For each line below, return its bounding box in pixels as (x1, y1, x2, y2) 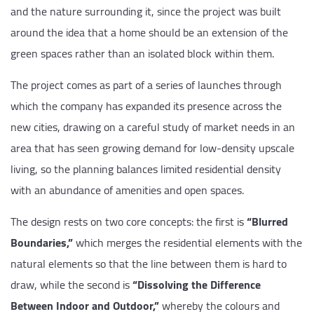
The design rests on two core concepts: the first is (11, 210, 247, 232)
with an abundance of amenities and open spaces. (11, 179, 244, 200)
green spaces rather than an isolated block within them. (11, 42, 274, 64)
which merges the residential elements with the (73, 231, 302, 253)
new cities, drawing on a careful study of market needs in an (11, 116, 295, 137)
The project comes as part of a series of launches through (11, 74, 282, 95)
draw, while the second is (11, 273, 132, 295)
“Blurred (247, 210, 288, 232)
